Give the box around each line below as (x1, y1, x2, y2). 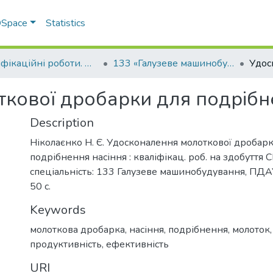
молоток (232, 223, 270, 236)
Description (30, 115, 94, 131)
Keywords (30, 202, 86, 218)
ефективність (106, 238, 169, 251)
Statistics (46, 16, 86, 30)
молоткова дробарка (30, 223, 125, 236)
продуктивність (30, 238, 102, 251)
